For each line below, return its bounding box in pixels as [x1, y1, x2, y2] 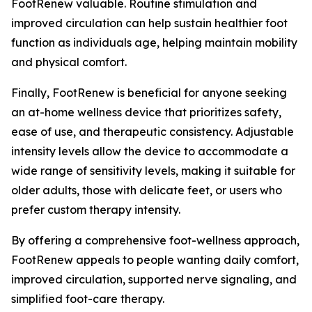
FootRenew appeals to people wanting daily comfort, [11, 252, 299, 267]
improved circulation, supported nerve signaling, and [11, 272, 297, 286]
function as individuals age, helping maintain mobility [11, 35, 297, 49]
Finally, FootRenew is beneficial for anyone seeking [11, 85, 287, 100]
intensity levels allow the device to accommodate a [11, 143, 288, 158]
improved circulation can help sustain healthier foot [11, 15, 288, 30]
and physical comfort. [11, 54, 127, 69]
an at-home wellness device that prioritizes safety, [11, 104, 281, 119]
